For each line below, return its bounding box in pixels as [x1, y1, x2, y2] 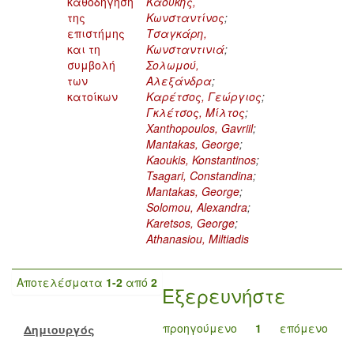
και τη [67, 40, 100, 57]
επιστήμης [67, 24, 125, 41]
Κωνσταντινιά [146, 40, 224, 57]
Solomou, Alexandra [146, 198, 247, 215]
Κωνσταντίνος [146, 9, 224, 25]
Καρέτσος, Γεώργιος [146, 88, 262, 104]
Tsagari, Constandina [146, 167, 253, 183]
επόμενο [280, 319, 328, 336]
